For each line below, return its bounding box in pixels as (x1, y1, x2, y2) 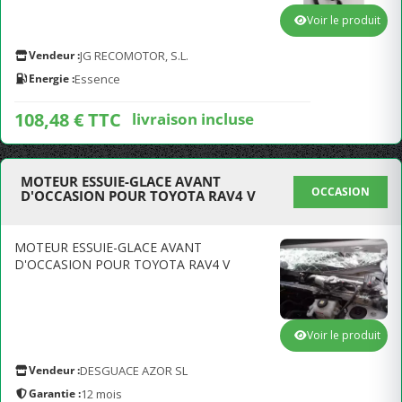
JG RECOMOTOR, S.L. (80, 48, 188, 64)
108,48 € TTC (14, 108, 121, 132)
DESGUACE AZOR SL (80, 363, 188, 379)
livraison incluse (132, 108, 254, 129)
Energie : (29, 71, 74, 86)
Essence (74, 71, 120, 87)
